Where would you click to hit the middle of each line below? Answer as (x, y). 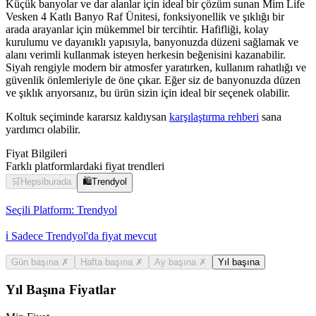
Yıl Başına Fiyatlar (61, 290)
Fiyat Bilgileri (36, 153)
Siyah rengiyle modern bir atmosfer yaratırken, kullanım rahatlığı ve (156, 67)
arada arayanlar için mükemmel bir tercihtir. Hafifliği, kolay (137, 29)
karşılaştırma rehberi (214, 116)
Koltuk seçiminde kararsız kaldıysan (87, 116)
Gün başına (36, 262)
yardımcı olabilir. (43, 129)
